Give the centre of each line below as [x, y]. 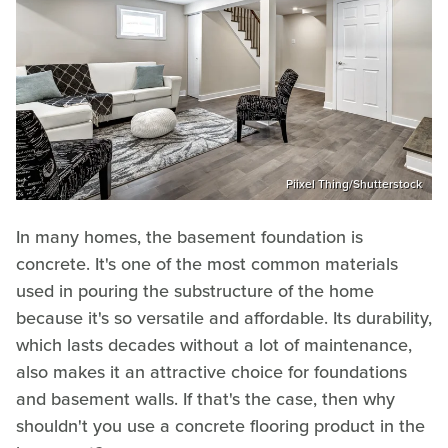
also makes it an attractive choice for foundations [211, 372]
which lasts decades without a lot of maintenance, [214, 345]
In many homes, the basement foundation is [189, 237]
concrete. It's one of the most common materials [207, 264]
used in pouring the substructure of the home [195, 291]
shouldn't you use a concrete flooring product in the [220, 426]
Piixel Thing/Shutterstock [354, 184]
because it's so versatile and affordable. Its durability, [224, 318]
